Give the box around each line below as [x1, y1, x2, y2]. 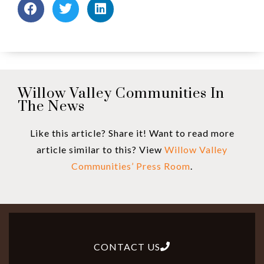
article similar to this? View [37, 143, 164, 155]
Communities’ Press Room [71, 160, 190, 171]
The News [18, 97, 85, 115]
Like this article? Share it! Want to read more [29, 127, 235, 138]
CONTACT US [94, 240, 160, 252]
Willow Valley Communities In [18, 84, 225, 103]
